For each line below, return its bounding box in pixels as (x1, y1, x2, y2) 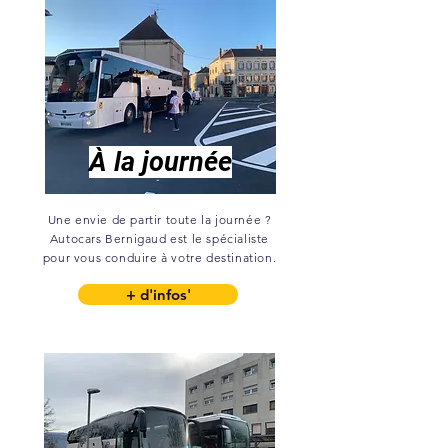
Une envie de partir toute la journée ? (47, 212, 272, 227)
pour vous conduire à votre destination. (42, 250, 277, 265)
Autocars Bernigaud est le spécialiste (49, 231, 270, 246)
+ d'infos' (125, 285, 191, 304)
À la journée (89, 146, 232, 178)
